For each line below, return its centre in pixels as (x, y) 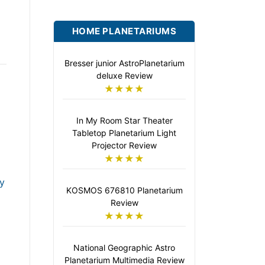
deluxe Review (124, 75)
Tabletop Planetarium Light (124, 133)
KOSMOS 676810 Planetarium (124, 190)
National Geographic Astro (124, 248)
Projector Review (124, 145)
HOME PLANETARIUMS (124, 31)
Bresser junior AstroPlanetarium (124, 63)
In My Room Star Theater (124, 120)
